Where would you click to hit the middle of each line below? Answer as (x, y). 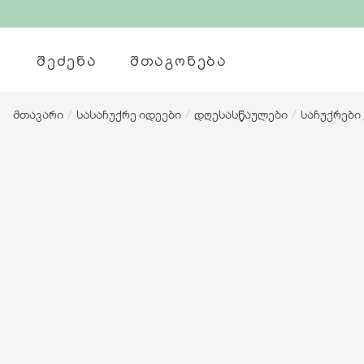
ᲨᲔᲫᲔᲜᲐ (67, 60)
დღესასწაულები (241, 114)
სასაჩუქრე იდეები (129, 114)
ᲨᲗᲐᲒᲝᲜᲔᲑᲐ (178, 60)
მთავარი (38, 114)
